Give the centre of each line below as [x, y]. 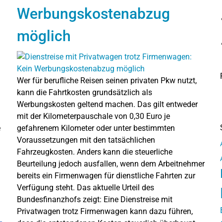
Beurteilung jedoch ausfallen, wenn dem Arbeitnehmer [111, 164]
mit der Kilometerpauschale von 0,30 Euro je [93, 116]
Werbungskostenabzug [93, 13]
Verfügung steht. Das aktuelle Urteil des [85, 187]
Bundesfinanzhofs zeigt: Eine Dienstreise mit [95, 199]
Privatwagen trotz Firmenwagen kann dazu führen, [105, 211]
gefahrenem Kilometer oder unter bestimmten [96, 128]
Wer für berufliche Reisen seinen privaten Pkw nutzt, [107, 80]
